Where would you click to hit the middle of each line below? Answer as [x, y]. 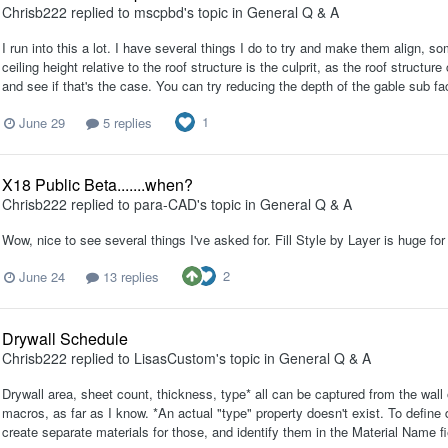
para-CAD [165, 204]
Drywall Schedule [65, 339]
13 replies [129, 276]
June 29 [42, 122]
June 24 [42, 276]
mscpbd [159, 12]
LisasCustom [175, 358]
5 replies [125, 122]
